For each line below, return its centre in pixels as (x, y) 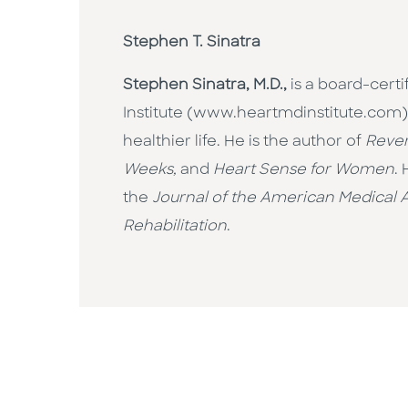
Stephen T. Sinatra (192, 43)
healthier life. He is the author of (244, 143)
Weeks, (152, 171)
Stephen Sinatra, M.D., (205, 86)
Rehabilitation (175, 227)
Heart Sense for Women (304, 171)
